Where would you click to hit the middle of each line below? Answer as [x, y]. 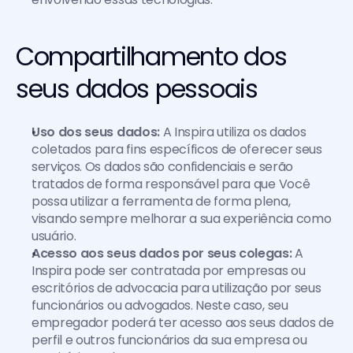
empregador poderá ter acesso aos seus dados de [183, 323]
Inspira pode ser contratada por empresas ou [169, 271]
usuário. [54, 236]
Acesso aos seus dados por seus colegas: [162, 253]
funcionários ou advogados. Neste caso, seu [160, 305]
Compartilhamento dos [151, 56]
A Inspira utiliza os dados [233, 132]
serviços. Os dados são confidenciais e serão [162, 167]
